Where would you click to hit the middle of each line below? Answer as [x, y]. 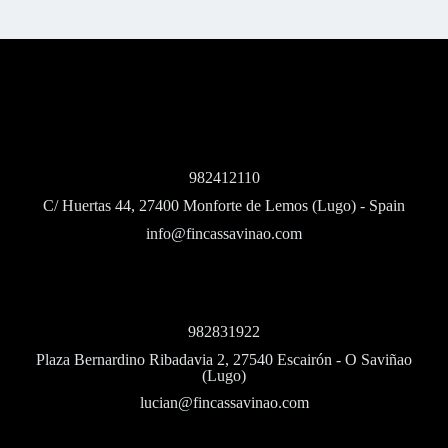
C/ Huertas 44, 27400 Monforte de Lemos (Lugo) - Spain [224, 205]
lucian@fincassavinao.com [224, 402]
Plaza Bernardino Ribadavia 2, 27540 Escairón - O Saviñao [224, 359]
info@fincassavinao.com [224, 233]
